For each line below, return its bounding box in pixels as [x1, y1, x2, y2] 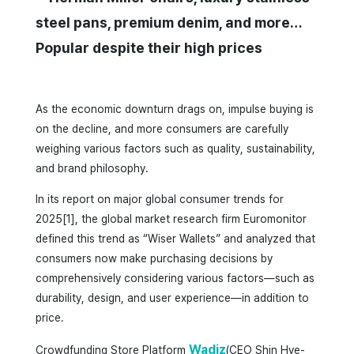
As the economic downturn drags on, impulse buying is [35, 102, 314, 115]
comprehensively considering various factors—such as [35, 271, 314, 284]
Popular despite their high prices [35, 39, 262, 56]
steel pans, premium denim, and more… [35, 13, 301, 31]
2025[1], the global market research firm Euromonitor [35, 212, 307, 225]
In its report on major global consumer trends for [35, 192, 284, 205]
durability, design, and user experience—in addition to [35, 291, 309, 304]
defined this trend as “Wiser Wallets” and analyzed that [35, 232, 315, 245]
